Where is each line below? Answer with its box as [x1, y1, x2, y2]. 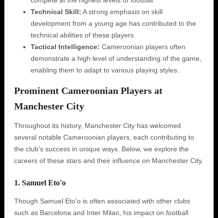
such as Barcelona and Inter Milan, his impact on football [14, 209, 188, 217]
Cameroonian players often [99, 43, 185, 51]
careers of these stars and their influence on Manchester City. [14, 157, 203, 164]
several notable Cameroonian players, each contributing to [14, 133, 194, 141]
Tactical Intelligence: [30, 43, 100, 51]
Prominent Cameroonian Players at [14, 85, 163, 96]
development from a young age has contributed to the [30, 19, 196, 27]
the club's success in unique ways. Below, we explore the [14, 145, 189, 153]
